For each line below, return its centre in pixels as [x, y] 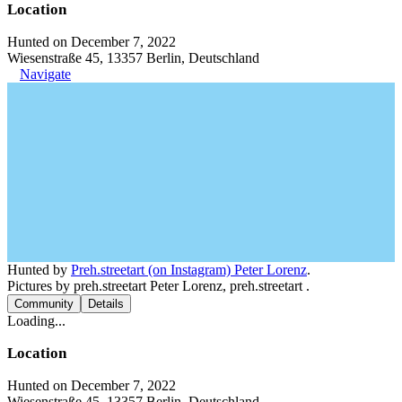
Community [44, 303]
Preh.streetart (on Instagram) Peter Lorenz [189, 269]
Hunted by [39, 269]
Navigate [45, 74]
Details [106, 303]
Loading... [36, 320]
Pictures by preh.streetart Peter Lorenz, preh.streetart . [158, 285]
